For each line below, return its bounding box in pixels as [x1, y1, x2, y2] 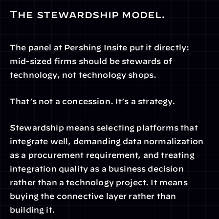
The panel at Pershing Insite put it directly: [10, 43, 190, 52]
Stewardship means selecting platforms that [10, 123, 198, 132]
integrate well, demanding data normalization [10, 137, 204, 146]
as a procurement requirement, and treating [10, 151, 195, 159]
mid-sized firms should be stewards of [10, 57, 172, 66]
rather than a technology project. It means [10, 178, 188, 187]
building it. [10, 205, 55, 214]
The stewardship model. [10, 8, 166, 20]
